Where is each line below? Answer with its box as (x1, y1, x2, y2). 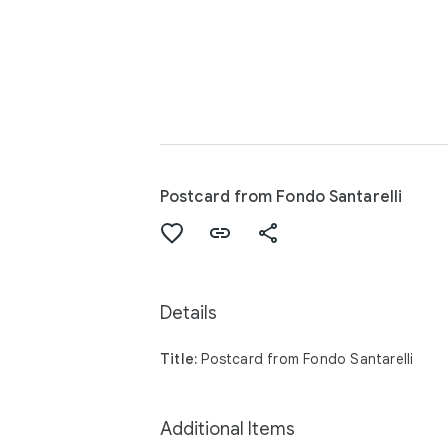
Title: (160, 350, 198, 369)
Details (160, 302, 217, 325)
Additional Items (160, 418, 295, 441)
